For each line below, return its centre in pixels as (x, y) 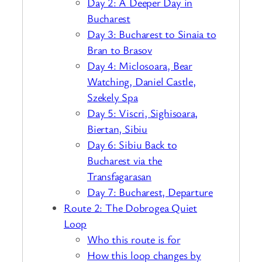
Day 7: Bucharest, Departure (150, 192)
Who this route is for (134, 239)
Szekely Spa (113, 97)
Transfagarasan (119, 176)
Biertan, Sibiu (117, 128)
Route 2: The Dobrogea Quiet (131, 207)
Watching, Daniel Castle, (142, 81)
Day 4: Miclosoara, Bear (140, 65)
